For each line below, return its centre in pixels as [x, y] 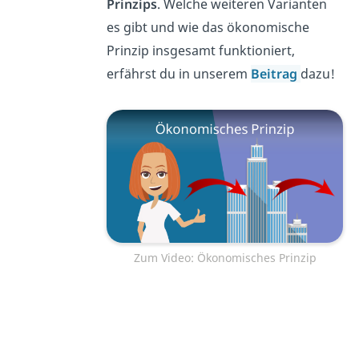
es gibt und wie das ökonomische [208, 28]
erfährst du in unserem [179, 74]
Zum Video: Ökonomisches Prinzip [225, 257]
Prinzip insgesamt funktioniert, [201, 51]
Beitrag [276, 74]
